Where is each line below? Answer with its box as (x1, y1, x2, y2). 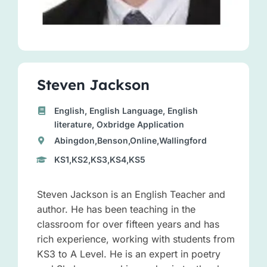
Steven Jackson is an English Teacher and (36, 188, 225, 201)
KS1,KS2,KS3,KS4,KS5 (54, 154, 146, 165)
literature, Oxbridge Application (54, 119, 185, 130)
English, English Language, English (54, 105, 198, 116)
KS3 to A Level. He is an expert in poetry (36, 248, 221, 260)
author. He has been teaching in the (36, 203, 195, 216)
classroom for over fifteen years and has (36, 218, 219, 231)
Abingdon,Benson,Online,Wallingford (54, 135, 207, 146)
